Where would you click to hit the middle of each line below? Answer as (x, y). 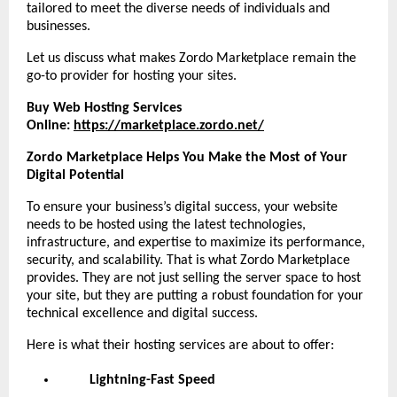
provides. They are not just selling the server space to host (194, 278)
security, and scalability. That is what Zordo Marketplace (188, 260)
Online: (48, 125)
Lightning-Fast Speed (152, 380)
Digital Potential (75, 175)
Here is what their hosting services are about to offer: (180, 345)
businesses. (58, 26)
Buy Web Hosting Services (104, 108)
